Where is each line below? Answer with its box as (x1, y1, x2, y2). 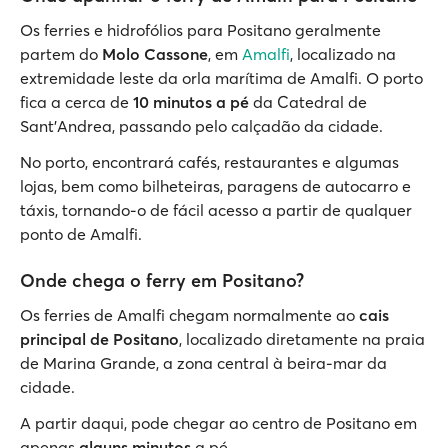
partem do (20, 44, 102, 64)
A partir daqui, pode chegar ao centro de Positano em (20, 413, 417, 433)
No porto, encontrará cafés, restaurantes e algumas (20, 152, 399, 172)
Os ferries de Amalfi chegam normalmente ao (20, 305, 359, 325)
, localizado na (290, 44, 396, 64)
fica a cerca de (20, 92, 133, 112)
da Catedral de (253, 92, 367, 112)
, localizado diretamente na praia (179, 329, 425, 349)
